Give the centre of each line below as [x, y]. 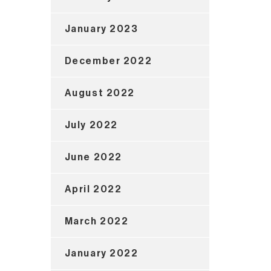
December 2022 [108, 61]
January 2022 [101, 253]
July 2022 [91, 125]
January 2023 [101, 29]
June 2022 [93, 157]
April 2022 [93, 189]
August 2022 [100, 93]
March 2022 [96, 221]
